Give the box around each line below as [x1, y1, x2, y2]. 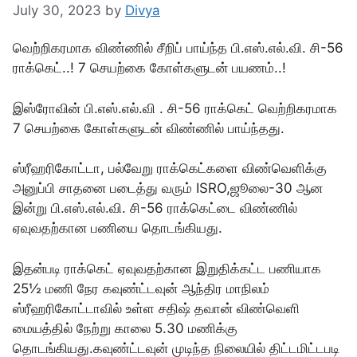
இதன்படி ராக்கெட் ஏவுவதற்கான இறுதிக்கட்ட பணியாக [13, 260, 321, 277]
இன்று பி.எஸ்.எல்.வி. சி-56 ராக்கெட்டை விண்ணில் [13, 200, 297, 217]
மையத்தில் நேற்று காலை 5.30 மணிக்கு [13, 320, 237, 336]
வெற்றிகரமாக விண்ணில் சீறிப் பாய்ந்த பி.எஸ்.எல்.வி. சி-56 [13, 40, 343, 57]
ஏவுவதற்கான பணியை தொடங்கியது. [13, 220, 222, 237]
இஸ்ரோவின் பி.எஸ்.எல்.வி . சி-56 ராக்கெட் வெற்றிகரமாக [13, 100, 337, 116]
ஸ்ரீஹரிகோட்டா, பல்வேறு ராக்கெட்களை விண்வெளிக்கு [13, 160, 327, 177]
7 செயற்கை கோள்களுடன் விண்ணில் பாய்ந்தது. [13, 120, 284, 136]
